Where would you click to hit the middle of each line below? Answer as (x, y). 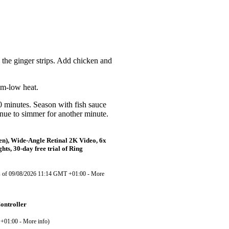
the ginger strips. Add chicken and (57, 61)
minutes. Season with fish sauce (55, 105)
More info (35, 221)
